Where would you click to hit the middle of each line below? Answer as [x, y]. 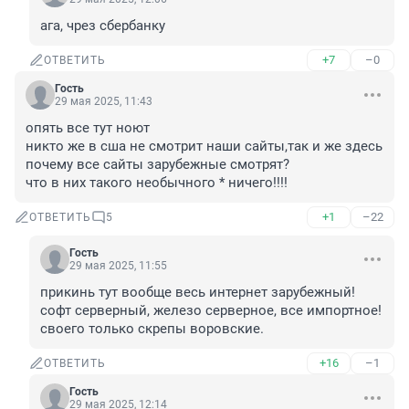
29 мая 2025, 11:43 [104, 102]
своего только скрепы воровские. [152, 329]
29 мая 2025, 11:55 [118, 266]
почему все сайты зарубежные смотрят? [159, 165]
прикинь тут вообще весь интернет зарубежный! [198, 293]
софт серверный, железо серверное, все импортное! [211, 311]
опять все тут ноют [88, 128]
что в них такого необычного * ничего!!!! [157, 183]
